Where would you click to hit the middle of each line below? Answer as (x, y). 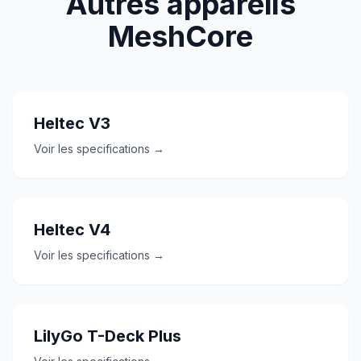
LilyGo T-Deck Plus (108, 336)
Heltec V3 (72, 123)
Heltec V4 (72, 230)
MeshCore (180, 36)
